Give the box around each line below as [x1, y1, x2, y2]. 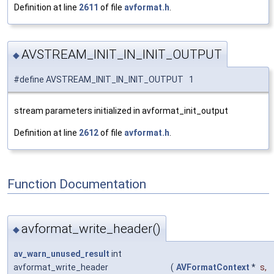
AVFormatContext [176, 262, 250, 272]
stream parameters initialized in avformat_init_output [14, 106, 228, 116]
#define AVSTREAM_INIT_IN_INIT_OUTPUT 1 [13, 75, 194, 85]
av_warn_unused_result [13, 248, 109, 259]
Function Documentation [7, 176, 146, 191]
